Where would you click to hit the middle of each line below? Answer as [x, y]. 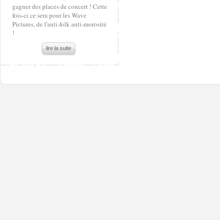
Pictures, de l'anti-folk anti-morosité [59, 24]
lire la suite [59, 48]
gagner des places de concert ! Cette [60, 6]
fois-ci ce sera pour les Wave [49, 15]
